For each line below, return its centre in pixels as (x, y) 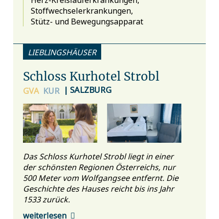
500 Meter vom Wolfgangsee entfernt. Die (100, 177)
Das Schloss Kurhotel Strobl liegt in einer (98, 156)
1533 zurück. (46, 199)
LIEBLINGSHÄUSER (62, 52)
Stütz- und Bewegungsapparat (87, 21)
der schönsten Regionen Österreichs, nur (99, 166)
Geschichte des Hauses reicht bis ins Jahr (98, 188)
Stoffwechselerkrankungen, (83, 10)
